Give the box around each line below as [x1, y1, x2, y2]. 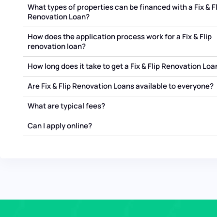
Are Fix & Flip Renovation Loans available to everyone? [27, 80, 214, 91]
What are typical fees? [27, 100, 105, 111]
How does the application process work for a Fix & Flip [27, 31, 212, 42]
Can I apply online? [27, 120, 92, 131]
